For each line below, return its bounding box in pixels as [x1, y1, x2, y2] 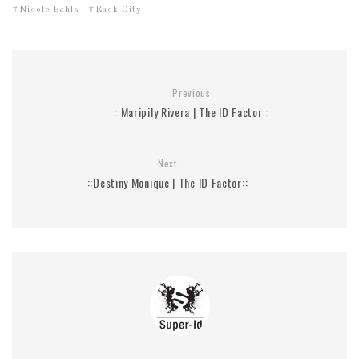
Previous [172, 86, 211, 99]
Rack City [95, 6, 142, 14]
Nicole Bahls [19, 6, 79, 14]
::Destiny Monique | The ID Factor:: [87, 174, 248, 191]
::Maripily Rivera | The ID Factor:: [115, 103, 268, 120]
